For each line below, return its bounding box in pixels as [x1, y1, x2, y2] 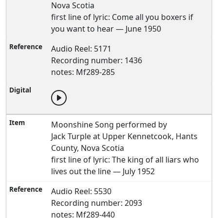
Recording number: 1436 [51, 55, 143, 66]
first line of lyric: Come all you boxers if [51, 12, 194, 22]
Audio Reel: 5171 [51, 43, 112, 54]
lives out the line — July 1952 [51, 166, 155, 177]
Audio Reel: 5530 [51, 186, 112, 197]
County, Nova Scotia [51, 143, 125, 153]
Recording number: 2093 [51, 198, 143, 208]
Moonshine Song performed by [51, 119, 167, 130]
